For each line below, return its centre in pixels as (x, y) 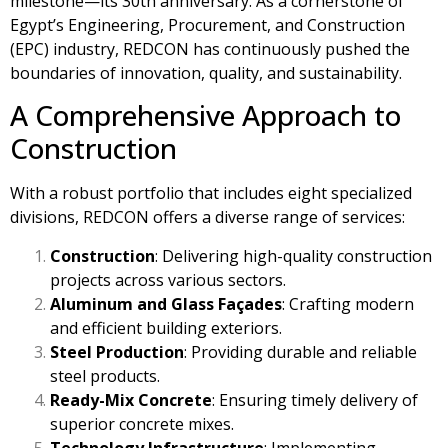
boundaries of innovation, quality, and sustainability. (206, 73)
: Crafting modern (348, 303)
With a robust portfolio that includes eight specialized (211, 193)
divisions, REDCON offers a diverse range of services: (207, 217)
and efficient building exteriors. (166, 327)
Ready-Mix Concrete (131, 399)
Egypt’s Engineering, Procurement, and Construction (207, 25)
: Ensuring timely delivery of (315, 399)
